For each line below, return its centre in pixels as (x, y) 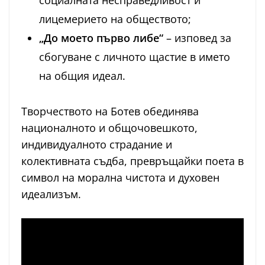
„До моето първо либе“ (101, 38)
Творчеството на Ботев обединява (110, 112)
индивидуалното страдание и (97, 145)
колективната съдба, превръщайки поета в (132, 161)
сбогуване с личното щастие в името (135, 57)
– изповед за (197, 38)
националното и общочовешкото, (109, 128)
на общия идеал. (82, 76)
